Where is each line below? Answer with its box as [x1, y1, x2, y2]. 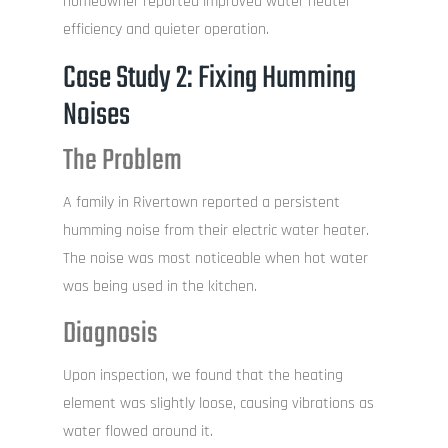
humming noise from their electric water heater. [62, 220, 369, 242]
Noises [62, 91, 130, 141]
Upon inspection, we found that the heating [62, 365, 343, 387]
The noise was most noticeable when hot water [62, 248, 368, 270]
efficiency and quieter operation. [62, 19, 269, 41]
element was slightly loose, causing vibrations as [62, 393, 374, 415]
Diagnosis [62, 311, 158, 358]
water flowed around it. [62, 421, 213, 443]
